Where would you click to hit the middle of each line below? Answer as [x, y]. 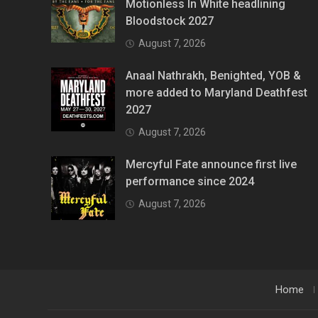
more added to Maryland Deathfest [216, 93]
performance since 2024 [190, 182]
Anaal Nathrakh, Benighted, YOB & [213, 76]
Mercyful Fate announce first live [211, 165]
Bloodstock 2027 [170, 21]
